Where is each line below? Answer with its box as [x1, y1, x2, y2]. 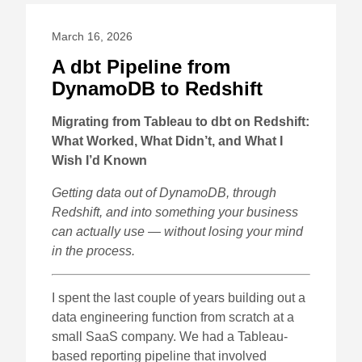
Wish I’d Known [52, 154, 147, 168]
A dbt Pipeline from [52, 56, 230, 78]
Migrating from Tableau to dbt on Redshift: [52, 115, 309, 129]
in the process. [52, 244, 135, 259]
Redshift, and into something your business [52, 205, 298, 220]
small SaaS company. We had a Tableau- [52, 330, 288, 344]
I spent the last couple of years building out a [52, 291, 305, 305]
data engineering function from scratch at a [52, 310, 294, 325]
